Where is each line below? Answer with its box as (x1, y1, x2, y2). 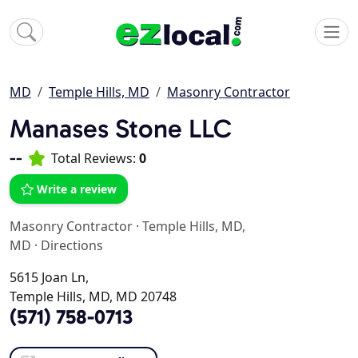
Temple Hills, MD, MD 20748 (10, 288, 177, 306)
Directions (41, 237, 103, 255)
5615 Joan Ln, (10, 268, 89, 287)
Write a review (37, 181, 117, 197)
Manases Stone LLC (10, 113, 232, 145)
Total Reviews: (51, 149, 139, 168)
